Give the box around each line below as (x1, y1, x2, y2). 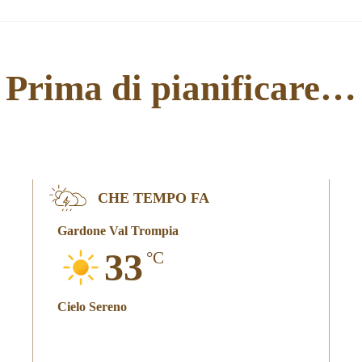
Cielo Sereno (57, 300, 127, 314)
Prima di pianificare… (6, 68, 356, 108)
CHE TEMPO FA (97, 190, 209, 206)
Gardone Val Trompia (57, 224, 179, 238)
